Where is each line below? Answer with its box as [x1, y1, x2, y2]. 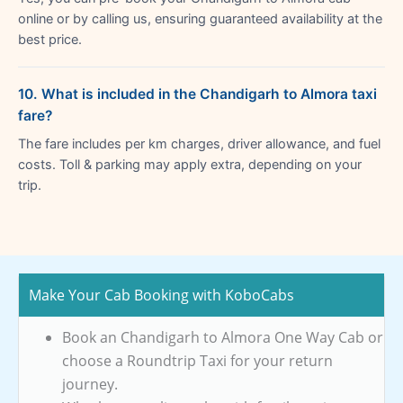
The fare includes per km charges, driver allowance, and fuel [18, 135, 381, 152]
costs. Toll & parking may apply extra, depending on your [18, 156, 362, 173]
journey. [62, 373, 118, 394]
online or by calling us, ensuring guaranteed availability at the [18, 10, 382, 27]
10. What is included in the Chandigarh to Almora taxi [18, 85, 377, 103]
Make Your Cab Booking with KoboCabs [29, 284, 294, 305]
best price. [18, 31, 82, 48]
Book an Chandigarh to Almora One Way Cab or [62, 327, 383, 347]
